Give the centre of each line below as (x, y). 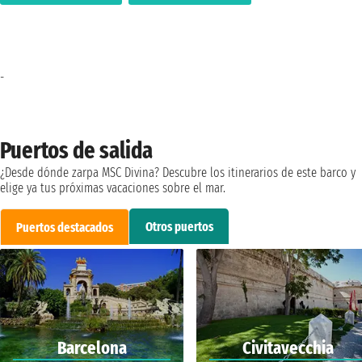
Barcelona (92, 347)
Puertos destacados (65, 227)
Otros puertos (179, 226)
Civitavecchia (288, 347)
